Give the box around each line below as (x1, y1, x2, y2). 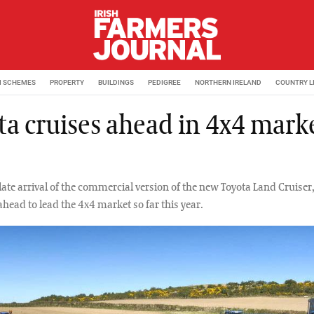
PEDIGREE (148, 78, 181, 86)
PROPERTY (50, 78, 84, 86)
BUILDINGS (98, 78, 134, 86)
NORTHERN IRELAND (195, 78, 261, 86)
